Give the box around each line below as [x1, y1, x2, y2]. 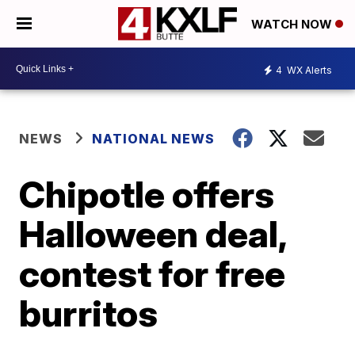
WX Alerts [284, 63, 332, 76]
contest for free [19, 251, 286, 296]
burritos [19, 291, 158, 335]
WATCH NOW [251, 17, 335, 32]
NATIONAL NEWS [92, 131, 216, 147]
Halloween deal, [19, 212, 287, 256]
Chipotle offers [19, 172, 275, 216]
